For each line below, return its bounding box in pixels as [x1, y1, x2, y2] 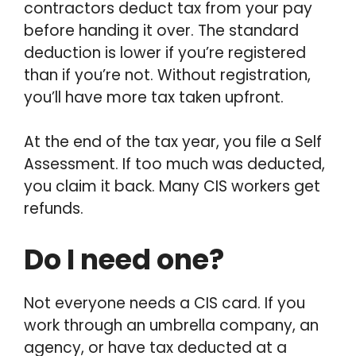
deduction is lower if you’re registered [24, 41, 306, 64]
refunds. [24, 198, 83, 219]
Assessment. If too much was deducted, [24, 153, 325, 175]
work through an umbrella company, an [24, 314, 319, 336]
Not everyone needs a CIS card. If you [24, 292, 305, 314]
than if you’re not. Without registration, [24, 64, 311, 86]
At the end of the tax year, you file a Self [24, 131, 322, 153]
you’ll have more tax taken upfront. [24, 86, 284, 108]
